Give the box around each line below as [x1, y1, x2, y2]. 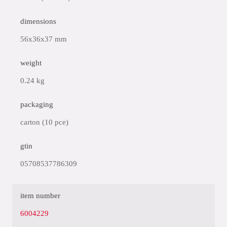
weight [20, 59, 42, 67]
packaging [20, 100, 53, 108]
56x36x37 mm [20, 35, 67, 43]
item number [20, 192, 60, 200]
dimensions [20, 17, 56, 25]
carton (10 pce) [20, 118, 68, 126]
